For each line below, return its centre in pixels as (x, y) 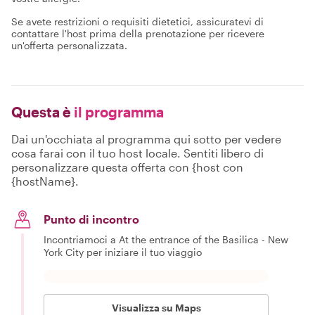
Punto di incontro (91, 219)
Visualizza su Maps (156, 308)
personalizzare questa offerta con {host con (127, 167)
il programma (117, 112)
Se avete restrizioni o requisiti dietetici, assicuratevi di (137, 21)
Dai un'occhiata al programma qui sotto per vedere (146, 139)
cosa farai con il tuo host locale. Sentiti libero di (137, 153)
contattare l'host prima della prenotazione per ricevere (138, 33)
